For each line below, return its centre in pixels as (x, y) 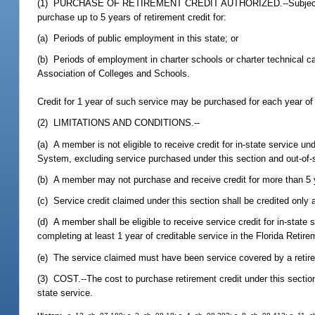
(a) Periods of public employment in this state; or (138, 38)
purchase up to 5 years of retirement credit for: (132, 17)
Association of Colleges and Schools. (114, 74)
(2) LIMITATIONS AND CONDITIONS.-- (119, 123)
